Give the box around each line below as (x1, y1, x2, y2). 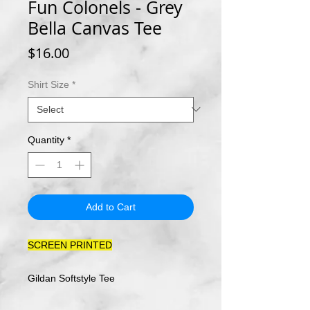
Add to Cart (86, 201, 136, 212)
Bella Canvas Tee (28, 16, 162, 39)
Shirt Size (28, 78, 69, 90)
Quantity (28, 134, 64, 145)
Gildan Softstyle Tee (28, 272, 115, 284)
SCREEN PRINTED (28, 239, 112, 250)
